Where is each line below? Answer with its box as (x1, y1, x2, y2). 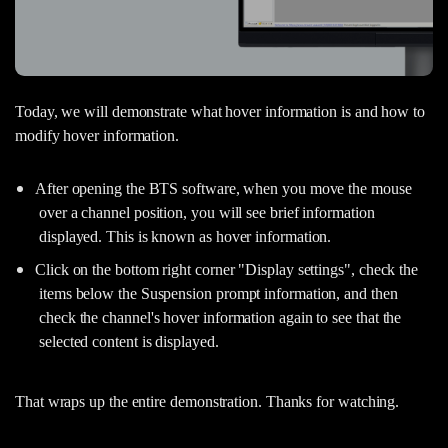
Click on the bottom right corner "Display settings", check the (35, 260, 419, 278)
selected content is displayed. (39, 332, 219, 350)
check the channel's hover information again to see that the (39, 308, 402, 326)
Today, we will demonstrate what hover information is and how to (15, 102, 425, 120)
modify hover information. (15, 126, 179, 144)
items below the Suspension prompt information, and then (39, 284, 398, 302)
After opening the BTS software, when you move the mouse (35, 179, 412, 197)
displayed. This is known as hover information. (39, 227, 332, 245)
